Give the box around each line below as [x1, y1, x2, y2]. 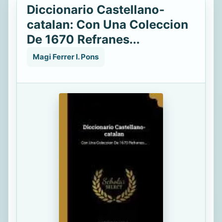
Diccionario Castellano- [27, 2, 165, 17]
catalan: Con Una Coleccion [27, 17, 188, 32]
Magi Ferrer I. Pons [33, 52, 99, 61]
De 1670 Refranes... [27, 32, 140, 47]
